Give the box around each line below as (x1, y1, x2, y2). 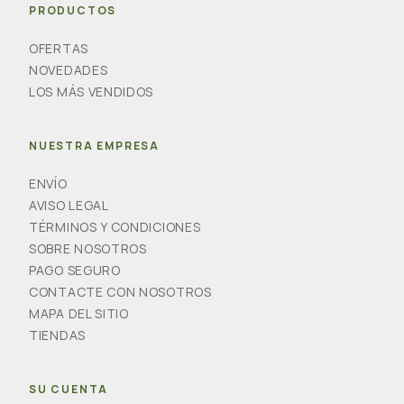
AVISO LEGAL (29, 196, 109, 214)
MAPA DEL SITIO (29, 304, 129, 322)
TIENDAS (29, 326, 86, 344)
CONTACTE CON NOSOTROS (29, 282, 212, 300)
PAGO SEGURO (29, 261, 121, 279)
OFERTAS (29, 39, 88, 57)
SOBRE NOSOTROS (29, 239, 147, 257)
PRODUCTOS (29, 2, 117, 18)
